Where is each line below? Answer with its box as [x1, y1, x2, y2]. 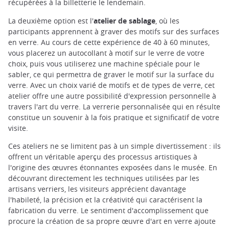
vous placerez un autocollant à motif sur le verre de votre [8, 48, 204, 58]
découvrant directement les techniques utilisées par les [8, 173, 199, 183]
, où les [155, 15, 179, 26]
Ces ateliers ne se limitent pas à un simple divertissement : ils [8, 141, 221, 151]
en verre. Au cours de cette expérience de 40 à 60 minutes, [8, 37, 210, 47]
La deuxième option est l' [8, 15, 94, 26]
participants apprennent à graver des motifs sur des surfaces [8, 26, 219, 36]
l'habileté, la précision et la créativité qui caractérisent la [8, 194, 202, 204]
